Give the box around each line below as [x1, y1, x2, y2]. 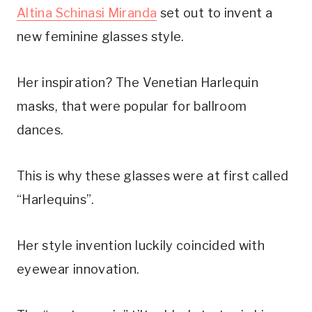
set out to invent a [157, 5, 273, 20]
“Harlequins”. [17, 192, 98, 207]
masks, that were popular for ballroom [17, 98, 247, 114]
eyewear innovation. [17, 261, 140, 276]
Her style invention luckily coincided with [17, 237, 265, 253]
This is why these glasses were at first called [17, 168, 289, 183]
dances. [17, 122, 64, 137]
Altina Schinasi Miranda [17, 5, 157, 20]
